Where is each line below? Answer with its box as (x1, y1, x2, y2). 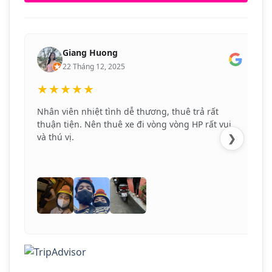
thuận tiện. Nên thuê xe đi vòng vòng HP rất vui (37, 118, 231, 131)
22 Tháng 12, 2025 (63, 61, 125, 72)
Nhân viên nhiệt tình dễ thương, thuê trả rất (37, 106, 219, 118)
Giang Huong (63, 47, 118, 59)
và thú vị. (37, 131, 74, 143)
